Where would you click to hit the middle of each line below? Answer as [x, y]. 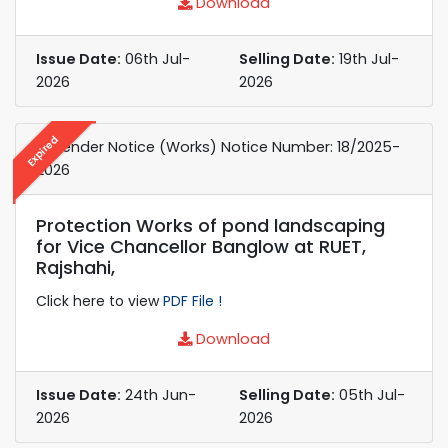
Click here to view [99, 300]
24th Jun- [158, 394]
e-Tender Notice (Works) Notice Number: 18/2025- [218, 146]
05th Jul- [370, 394]
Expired [42, 150]
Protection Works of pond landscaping [210, 225]
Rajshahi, [75, 267]
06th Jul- [155, 58]
